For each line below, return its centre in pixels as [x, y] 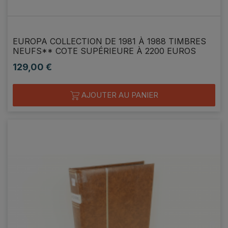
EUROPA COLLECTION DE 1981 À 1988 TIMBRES [109, 41]
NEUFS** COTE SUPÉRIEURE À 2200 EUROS [104, 51]
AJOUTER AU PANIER [119, 95]
